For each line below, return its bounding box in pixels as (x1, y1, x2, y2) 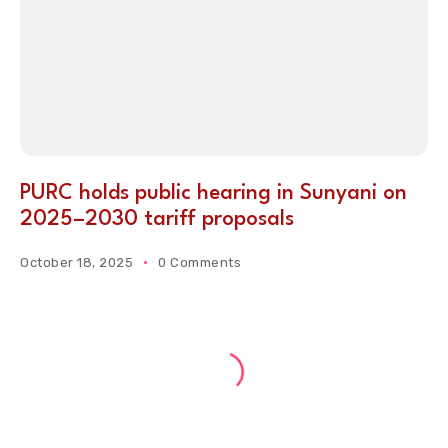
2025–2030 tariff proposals (20, 209, 294, 231)
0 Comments (158, 255, 242, 271)
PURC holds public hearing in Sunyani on (20, 183, 407, 205)
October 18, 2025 (20, 255, 134, 271)
